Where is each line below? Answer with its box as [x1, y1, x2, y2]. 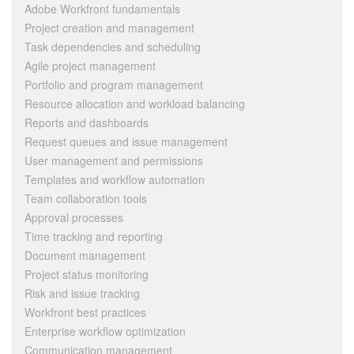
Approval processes [24, 209, 123, 225]
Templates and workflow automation [24, 171, 205, 187]
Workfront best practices [24, 304, 146, 320]
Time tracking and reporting [24, 228, 163, 244]
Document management [24, 247, 145, 263]
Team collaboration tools [24, 190, 147, 206]
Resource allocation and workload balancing [24, 96, 245, 111]
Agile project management [24, 58, 156, 73]
